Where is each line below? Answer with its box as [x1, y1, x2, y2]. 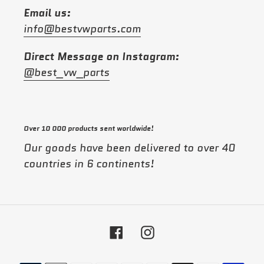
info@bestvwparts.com [24, 21, 141, 37]
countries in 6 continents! [24, 156, 154, 171]
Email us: [24, 5, 71, 21]
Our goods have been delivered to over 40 [24, 140, 235, 156]
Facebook [123, 222, 173, 239]
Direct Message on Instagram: [24, 48, 179, 64]
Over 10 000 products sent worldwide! [24, 123, 154, 134]
